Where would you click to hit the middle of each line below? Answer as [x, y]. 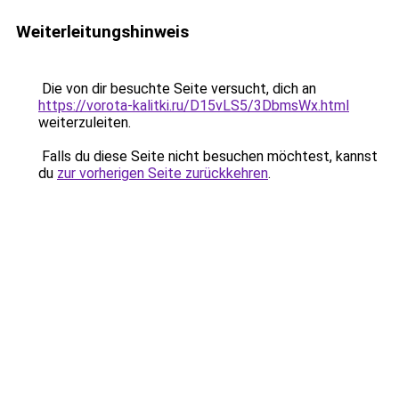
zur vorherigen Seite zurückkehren [163, 173]
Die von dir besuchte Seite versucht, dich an [177, 89]
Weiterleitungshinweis [102, 32]
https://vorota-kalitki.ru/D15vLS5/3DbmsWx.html [194, 106]
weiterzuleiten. [85, 122]
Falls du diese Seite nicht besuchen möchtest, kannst [208, 156]
